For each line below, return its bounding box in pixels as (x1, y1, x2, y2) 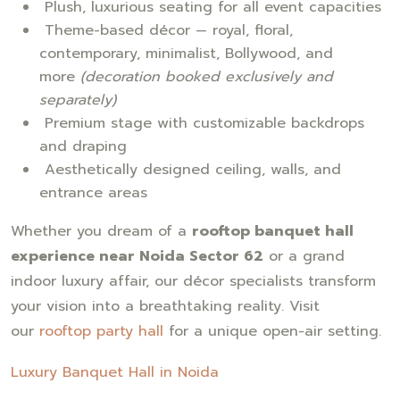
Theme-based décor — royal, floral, (39, 19, 293, 41)
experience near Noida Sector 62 (11, 245, 263, 267)
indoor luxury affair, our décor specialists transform (11, 270, 376, 292)
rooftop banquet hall (192, 220, 354, 242)
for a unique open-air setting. (163, 320, 381, 342)
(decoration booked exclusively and (80, 65, 333, 87)
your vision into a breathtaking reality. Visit (11, 295, 320, 317)
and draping (39, 135, 127, 157)
